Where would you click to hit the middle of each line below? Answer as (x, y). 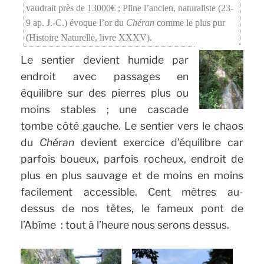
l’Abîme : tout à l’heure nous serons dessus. (125, 225)
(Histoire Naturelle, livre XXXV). (89, 37)
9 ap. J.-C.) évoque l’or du (76, 22)
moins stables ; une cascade (105, 109)
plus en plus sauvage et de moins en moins (132, 175)
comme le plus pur (190, 22)
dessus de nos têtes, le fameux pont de (132, 208)
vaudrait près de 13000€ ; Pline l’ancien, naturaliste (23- (130, 8)
